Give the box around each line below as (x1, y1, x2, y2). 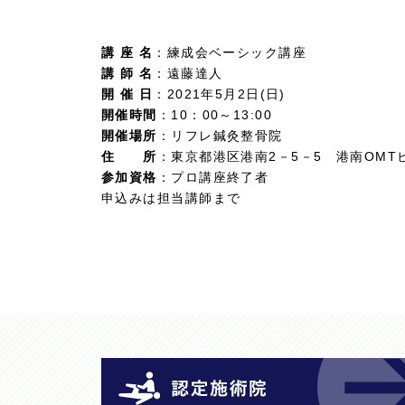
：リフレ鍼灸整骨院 (156, 128, 283, 143)
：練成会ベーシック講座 (153, 45, 307, 60)
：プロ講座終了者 (156, 170, 269, 184)
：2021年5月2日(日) (153, 87, 286, 101)
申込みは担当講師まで (101, 191, 241, 205)
